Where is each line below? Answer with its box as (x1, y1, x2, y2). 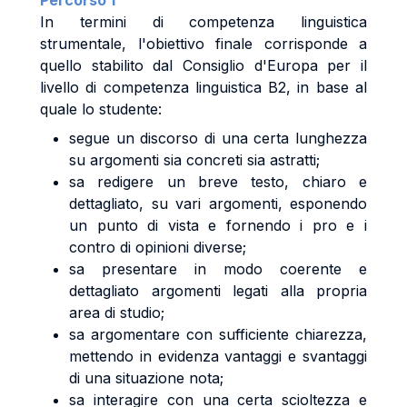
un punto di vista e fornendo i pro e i (69, 216, 367, 234)
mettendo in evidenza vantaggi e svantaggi (69, 347, 367, 365)
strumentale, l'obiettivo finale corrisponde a (40, 35, 367, 53)
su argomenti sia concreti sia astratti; (69, 151, 320, 169)
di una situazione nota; (69, 369, 223, 387)
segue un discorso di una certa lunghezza (69, 129, 367, 147)
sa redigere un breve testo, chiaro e (69, 173, 367, 191)
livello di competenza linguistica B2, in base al (40, 78, 367, 96)
